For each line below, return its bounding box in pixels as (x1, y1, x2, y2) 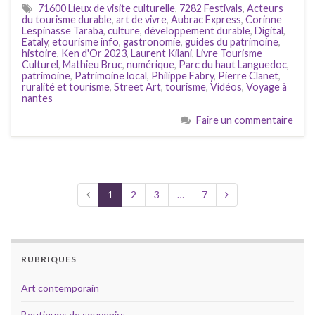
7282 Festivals (179, 1, 243, 14)
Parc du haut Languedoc (179, 58, 287, 70)
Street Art (114, 80, 161, 93)
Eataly (22, 35, 48, 48)
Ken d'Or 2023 (61, 46, 127, 59)
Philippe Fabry (151, 69, 214, 82)
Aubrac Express (171, 13, 241, 25)
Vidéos (210, 80, 242, 93)
